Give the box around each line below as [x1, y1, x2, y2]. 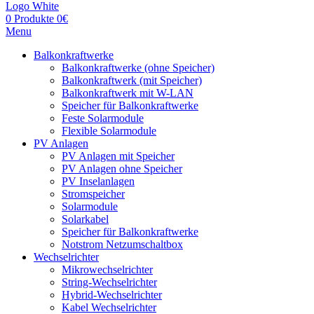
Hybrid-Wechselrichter [62, 289, 162, 301]
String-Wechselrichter [62, 276, 157, 288]
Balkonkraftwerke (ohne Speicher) [62, 62, 214, 74]
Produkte [14, 13, 54, 25]
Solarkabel [62, 213, 109, 225]
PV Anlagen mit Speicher [62, 150, 175, 162]
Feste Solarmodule [62, 112, 144, 124]
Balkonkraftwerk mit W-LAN [62, 87, 193, 99]
